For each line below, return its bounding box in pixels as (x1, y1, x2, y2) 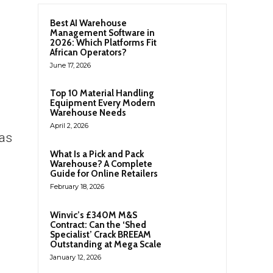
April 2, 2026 (50, 121, 88, 130)
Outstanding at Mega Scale (50, 239, 161, 250)
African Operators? (50, 47, 127, 58)
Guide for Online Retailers (50, 168, 158, 180)
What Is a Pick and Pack (50, 149, 144, 160)
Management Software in (50, 27, 155, 38)
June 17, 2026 (50, 61, 91, 69)
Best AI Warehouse (50, 18, 127, 29)
